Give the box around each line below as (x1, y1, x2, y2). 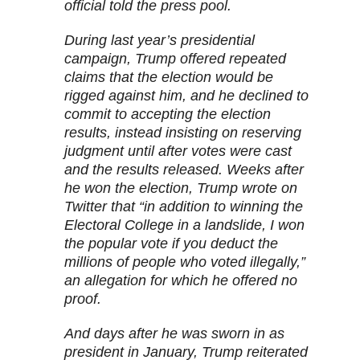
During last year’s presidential (64, 32, 255, 49)
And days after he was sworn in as (64, 325, 284, 342)
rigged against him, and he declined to (64, 88, 309, 104)
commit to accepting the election (64, 106, 271, 123)
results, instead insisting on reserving (64, 125, 301, 141)
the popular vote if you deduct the (64, 235, 278, 252)
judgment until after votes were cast (64, 143, 292, 160)
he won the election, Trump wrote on (64, 180, 297, 197)
